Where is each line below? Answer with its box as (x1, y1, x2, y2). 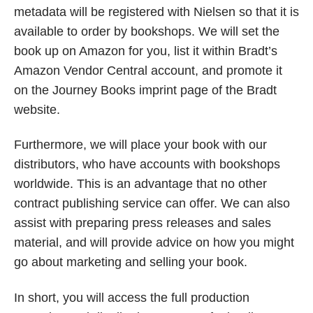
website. (14, 102, 60, 117)
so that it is (239, 4, 299, 19)
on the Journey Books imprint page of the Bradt (14, 82, 277, 97)
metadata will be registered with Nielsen (14, 4, 235, 19)
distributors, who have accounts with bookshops (14, 157, 280, 172)
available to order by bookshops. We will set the (14, 24, 279, 38)
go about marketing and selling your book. (14, 255, 247, 270)
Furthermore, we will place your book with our (14, 138, 267, 152)
